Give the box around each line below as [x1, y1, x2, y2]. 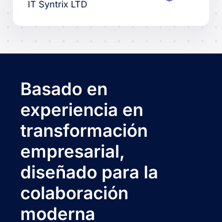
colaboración [20, 182, 129, 203]
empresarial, [20, 140, 125, 162]
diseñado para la [20, 161, 159, 182]
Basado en [20, 78, 108, 99]
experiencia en [20, 99, 144, 120]
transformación [20, 119, 148, 141]
